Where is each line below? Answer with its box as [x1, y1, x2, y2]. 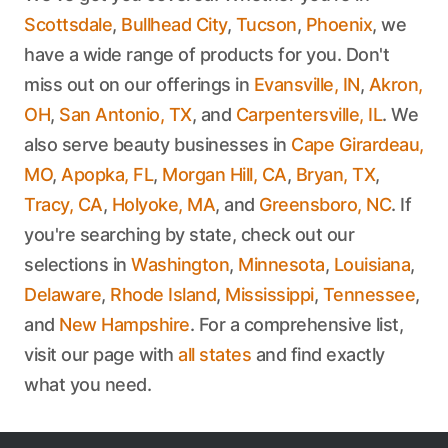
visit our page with [24, 344, 174, 365]
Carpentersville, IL [235, 104, 382, 125]
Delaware [24, 284, 101, 305]
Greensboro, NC [259, 194, 391, 215]
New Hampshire [59, 314, 190, 335]
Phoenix [305, 14, 372, 35]
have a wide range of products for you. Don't [24, 44, 389, 65]
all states [178, 344, 251, 365]
